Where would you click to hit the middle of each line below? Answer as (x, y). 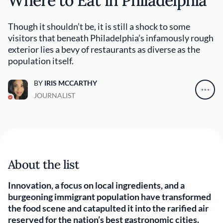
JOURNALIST (55, 95)
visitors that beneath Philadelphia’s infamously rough (111, 38)
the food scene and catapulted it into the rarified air (108, 208)
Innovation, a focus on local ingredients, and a (96, 185)
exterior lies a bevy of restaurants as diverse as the (104, 49)
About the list (44, 165)
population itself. (41, 61)
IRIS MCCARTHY (71, 83)
